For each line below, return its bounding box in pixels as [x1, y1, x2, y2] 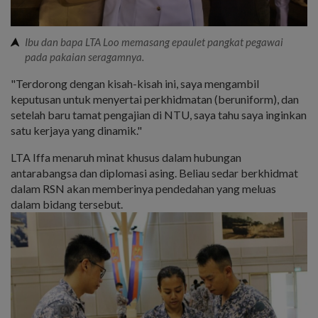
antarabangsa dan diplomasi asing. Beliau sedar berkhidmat [11, 165, 298, 180]
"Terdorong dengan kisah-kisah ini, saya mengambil [11, 76, 259, 90]
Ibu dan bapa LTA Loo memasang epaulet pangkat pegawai [25, 35, 283, 48]
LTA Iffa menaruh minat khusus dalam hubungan [11, 150, 241, 164]
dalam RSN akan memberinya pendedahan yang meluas [11, 181, 276, 195]
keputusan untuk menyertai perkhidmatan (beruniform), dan [11, 92, 299, 106]
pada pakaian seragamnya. [25, 50, 144, 63]
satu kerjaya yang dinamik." [11, 123, 142, 137]
